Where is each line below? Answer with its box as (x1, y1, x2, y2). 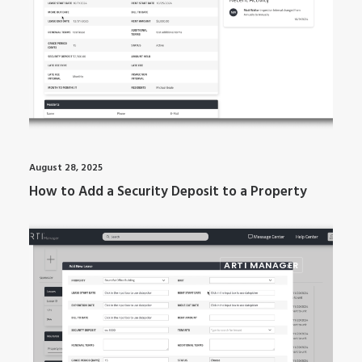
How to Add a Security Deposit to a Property (29, 180, 307, 203)
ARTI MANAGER (224, 259, 299, 271)
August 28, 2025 (29, 159, 103, 176)
